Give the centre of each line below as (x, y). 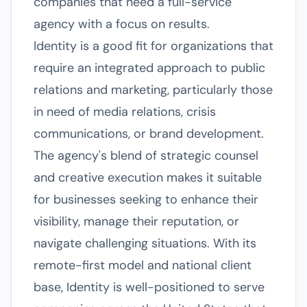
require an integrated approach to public (149, 68)
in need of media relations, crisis (125, 112)
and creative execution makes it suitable (148, 177)
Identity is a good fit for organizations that (153, 46)
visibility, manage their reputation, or (136, 221)
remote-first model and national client (143, 265)
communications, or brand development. (149, 134)
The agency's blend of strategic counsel (146, 156)
